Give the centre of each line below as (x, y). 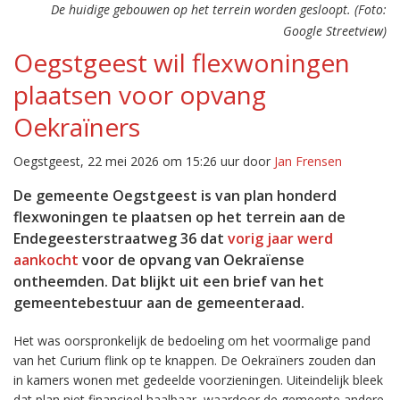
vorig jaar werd (280, 238)
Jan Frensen (308, 161)
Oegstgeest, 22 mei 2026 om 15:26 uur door (144, 161)
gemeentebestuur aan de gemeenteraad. (159, 303)
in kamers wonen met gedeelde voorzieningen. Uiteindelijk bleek (198, 380)
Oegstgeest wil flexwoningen (182, 62)
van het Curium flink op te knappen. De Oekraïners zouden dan (195, 360)
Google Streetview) (335, 31)
